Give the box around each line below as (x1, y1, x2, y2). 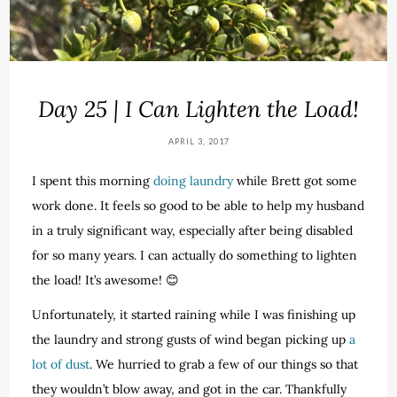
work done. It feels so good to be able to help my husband (32, 197, 365, 214)
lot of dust (32, 355, 90, 372)
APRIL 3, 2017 (167, 136, 230, 146)
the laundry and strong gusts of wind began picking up (32, 331, 350, 347)
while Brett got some (233, 172, 358, 189)
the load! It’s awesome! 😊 (32, 271, 180, 288)
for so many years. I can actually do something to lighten (32, 246, 358, 263)
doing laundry (153, 172, 234, 189)
